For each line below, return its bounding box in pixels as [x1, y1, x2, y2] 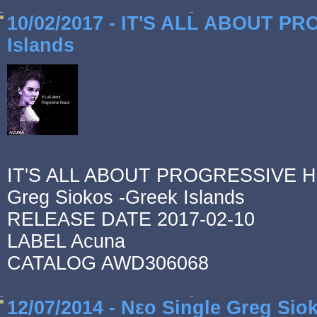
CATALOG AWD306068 [7, 253, 209, 274]
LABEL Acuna [7, 231, 125, 252]
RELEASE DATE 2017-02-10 [7, 209, 255, 230]
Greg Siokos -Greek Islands [7, 187, 250, 208]
